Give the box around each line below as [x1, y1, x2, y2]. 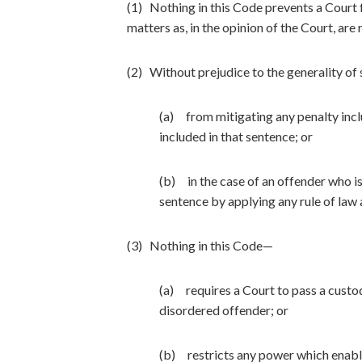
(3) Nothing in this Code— [127, 238, 273, 253]
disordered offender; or [159, 302, 288, 318]
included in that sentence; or [159, 128, 313, 144]
